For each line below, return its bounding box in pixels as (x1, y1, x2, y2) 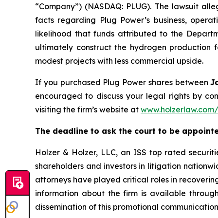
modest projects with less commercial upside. (35, 56, 203, 66)
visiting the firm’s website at (35, 105, 141, 115)
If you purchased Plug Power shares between (35, 77, 211, 88)
